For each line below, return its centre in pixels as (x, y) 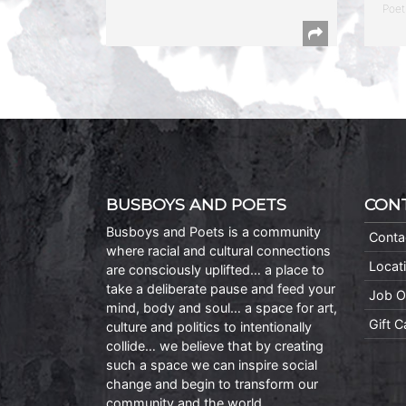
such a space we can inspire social (212, 364)
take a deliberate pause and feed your (221, 288)
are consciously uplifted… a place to (215, 269)
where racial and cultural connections (218, 250)
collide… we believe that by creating (215, 345)
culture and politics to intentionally (209, 326)
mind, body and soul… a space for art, (222, 307)
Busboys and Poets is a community (213, 231)
